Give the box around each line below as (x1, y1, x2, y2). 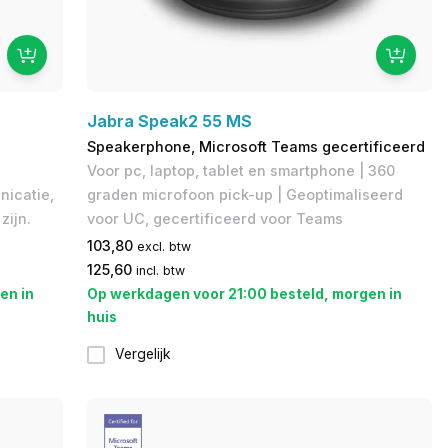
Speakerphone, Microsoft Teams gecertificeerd (87, 137, 426, 155)
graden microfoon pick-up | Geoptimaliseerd (87, 185, 404, 203)
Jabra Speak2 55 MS (87, 110, 253, 131)
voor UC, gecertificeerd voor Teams (87, 209, 344, 227)
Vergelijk (115, 346, 172, 363)
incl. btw (136, 262, 186, 278)
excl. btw (137, 238, 192, 254)
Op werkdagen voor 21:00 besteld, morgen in (87, 284, 403, 302)
